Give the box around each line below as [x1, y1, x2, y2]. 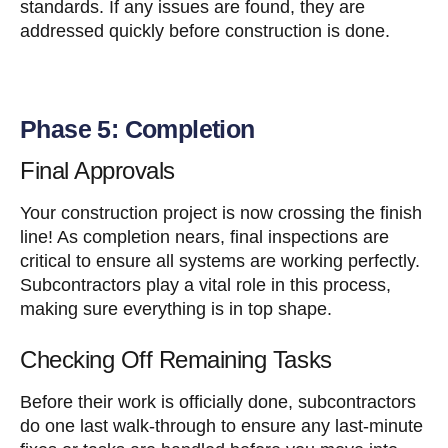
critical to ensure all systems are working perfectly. [20, 250, 420, 271]
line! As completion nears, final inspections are [20, 226, 389, 247]
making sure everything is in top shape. [20, 298, 332, 319]
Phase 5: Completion [20, 114, 255, 143]
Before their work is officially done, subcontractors [20, 391, 416, 412]
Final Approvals [20, 156, 175, 184]
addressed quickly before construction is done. [20, 20, 390, 41]
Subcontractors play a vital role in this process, [20, 274, 391, 295]
